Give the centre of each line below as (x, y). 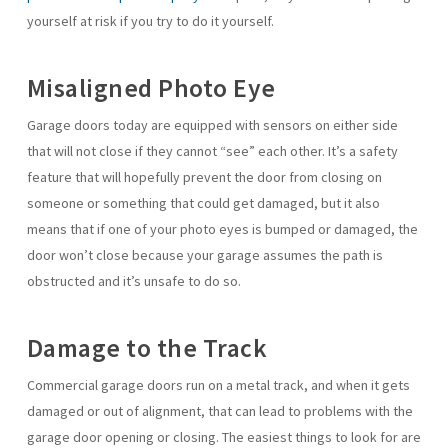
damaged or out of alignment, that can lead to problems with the (219, 411)
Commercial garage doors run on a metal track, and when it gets (218, 385)
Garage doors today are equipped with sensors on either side (212, 125)
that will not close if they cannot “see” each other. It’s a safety (212, 151)
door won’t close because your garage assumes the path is (204, 255)
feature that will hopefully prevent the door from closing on (204, 177)
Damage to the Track (147, 348)
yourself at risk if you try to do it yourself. (150, 21)
